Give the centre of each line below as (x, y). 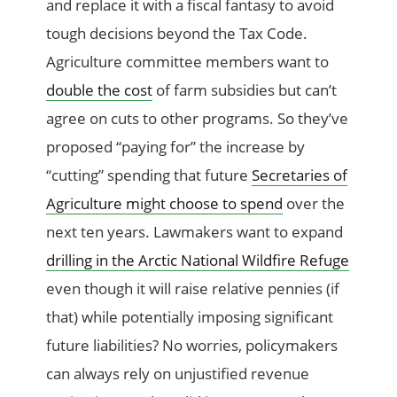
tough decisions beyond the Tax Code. (177, 34)
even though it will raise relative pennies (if (193, 289)
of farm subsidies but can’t (245, 90)
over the (314, 204)
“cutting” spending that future (149, 175)
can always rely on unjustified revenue (178, 374)
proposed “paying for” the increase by (176, 147)
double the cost (100, 90)
